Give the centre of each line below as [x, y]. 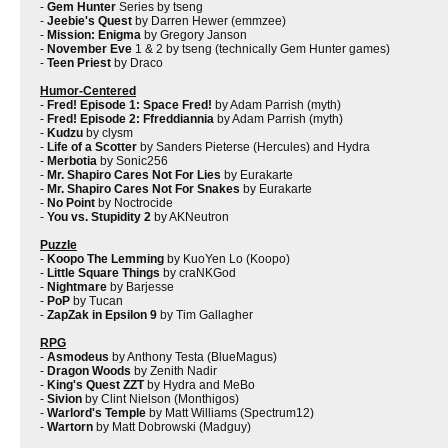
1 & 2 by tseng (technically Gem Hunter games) [261, 48]
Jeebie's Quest [89, 20]
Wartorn [70, 426]
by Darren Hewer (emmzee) [209, 20]
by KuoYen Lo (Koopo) [227, 258]
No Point [71, 202]
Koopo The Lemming [105, 258]
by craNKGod [198, 272]
